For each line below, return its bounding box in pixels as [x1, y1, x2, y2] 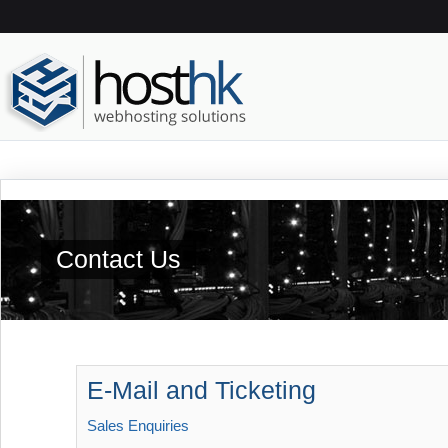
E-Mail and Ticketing [87, 376, 316, 404]
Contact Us [56, 245, 181, 273]
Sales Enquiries [87, 417, 189, 434]
